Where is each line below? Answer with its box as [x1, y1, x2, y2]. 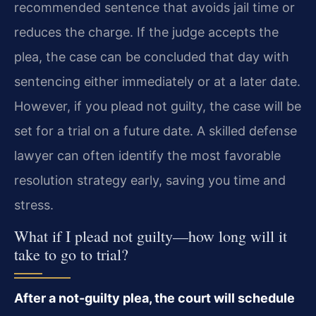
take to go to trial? [14, 243, 128, 265]
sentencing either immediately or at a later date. [14, 73, 300, 89]
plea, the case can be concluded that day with [14, 49, 289, 64]
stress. [14, 197, 54, 212]
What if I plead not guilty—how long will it [14, 225, 287, 246]
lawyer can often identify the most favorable [14, 147, 281, 163]
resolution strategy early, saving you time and [14, 172, 286, 188]
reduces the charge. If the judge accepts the [14, 24, 279, 39]
